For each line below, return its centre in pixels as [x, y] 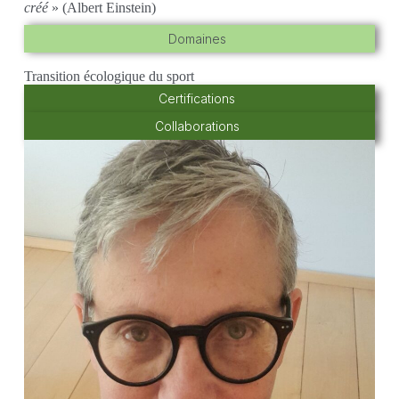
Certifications [197, 98]
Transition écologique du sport [109, 76]
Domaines [197, 38]
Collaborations [197, 126]
